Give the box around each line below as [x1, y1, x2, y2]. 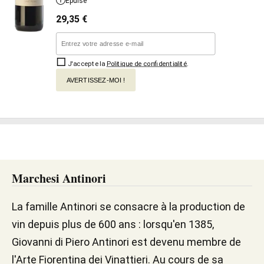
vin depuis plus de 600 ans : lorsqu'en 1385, [12, 218, 214, 230]
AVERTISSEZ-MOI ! [66, 76, 126, 84]
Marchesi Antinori [12, 170, 106, 187]
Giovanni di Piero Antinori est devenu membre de [12, 236, 241, 248]
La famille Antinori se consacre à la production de [12, 200, 245, 213]
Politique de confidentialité [106, 60, 187, 68]
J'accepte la [66, 60, 107, 68]
